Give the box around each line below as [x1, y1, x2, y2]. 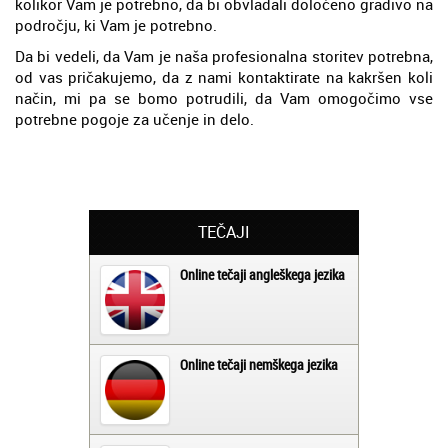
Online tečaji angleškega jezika [180, 265, 345, 285]
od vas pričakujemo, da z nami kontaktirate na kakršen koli [15, 67, 433, 88]
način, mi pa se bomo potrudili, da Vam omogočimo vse [15, 88, 433, 109]
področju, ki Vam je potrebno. [15, 15, 217, 36]
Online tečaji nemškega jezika [180, 355, 338, 375]
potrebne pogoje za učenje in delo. [15, 109, 254, 130]
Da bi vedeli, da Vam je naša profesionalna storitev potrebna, [15, 46, 433, 67]
